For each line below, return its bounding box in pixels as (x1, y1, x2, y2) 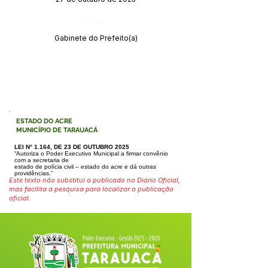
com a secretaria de (14, 157, 69, 163)
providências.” (14, 170, 53, 176)
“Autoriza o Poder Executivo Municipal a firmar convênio (14, 150, 168, 157)
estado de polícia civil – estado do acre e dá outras (14, 163, 156, 170)
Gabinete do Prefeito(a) (54, 33, 138, 42)
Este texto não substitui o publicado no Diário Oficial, (9, 176, 180, 184)
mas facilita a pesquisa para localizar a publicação (9, 185, 173, 193)
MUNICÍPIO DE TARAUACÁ (14, 126, 98, 134)
